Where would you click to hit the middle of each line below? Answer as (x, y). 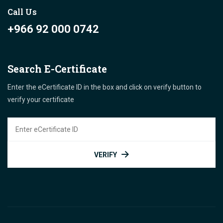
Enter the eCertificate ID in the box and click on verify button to (105, 87)
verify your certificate (41, 99)
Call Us (22, 11)
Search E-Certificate (57, 68)
